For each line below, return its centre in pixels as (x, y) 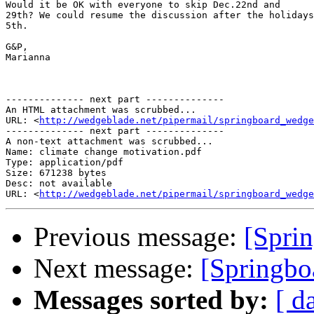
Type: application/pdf (64, 163)
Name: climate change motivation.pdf (104, 152)
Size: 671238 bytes (56, 173)
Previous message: (139, 237)
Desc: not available (59, 184)
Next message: (117, 268)
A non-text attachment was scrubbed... (109, 142)
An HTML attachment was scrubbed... (101, 110)
